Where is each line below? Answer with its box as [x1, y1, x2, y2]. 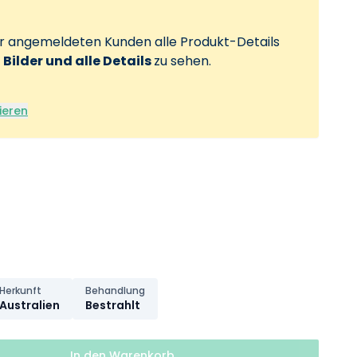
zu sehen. [154, 52, 211, 70]
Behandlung [85, 284, 145, 297]
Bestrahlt [85, 297, 140, 313]
